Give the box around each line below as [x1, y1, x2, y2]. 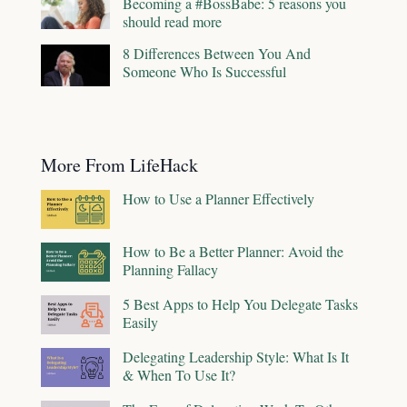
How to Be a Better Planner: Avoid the [123, 242, 343, 262]
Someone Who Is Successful [123, 62, 286, 82]
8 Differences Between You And [123, 44, 311, 64]
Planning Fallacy [123, 260, 218, 280]
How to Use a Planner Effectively [123, 189, 314, 209]
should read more [123, 12, 222, 32]
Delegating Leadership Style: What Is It [123, 347, 349, 367]
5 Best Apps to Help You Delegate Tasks [123, 294, 358, 314]
